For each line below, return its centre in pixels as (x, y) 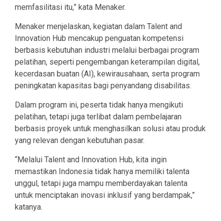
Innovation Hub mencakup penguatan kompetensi (99, 38)
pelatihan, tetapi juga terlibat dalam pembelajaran (98, 117)
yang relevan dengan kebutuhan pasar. (80, 141)
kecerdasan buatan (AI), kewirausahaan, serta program (107, 74)
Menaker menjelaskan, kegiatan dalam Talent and (98, 27)
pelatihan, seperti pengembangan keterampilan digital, (107, 62)
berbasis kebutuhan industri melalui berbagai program (107, 50)
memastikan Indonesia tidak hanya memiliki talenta (102, 172)
